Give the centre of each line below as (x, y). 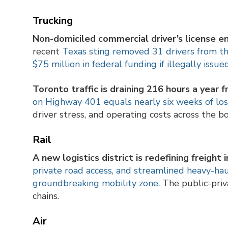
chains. (46, 196)
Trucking (53, 21)
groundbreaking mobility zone (95, 183)
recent (47, 52)
